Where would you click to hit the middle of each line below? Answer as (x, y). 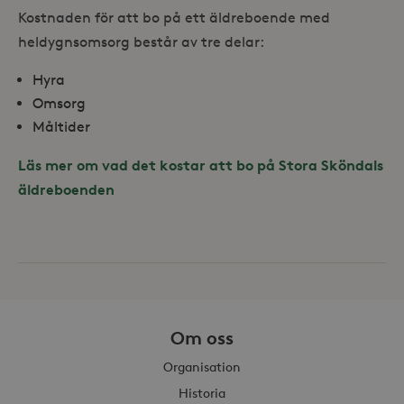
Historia (202, 392)
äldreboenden (66, 189)
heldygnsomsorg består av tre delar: (141, 41)
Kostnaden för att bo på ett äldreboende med (174, 17)
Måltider (61, 126)
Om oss (202, 337)
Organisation (202, 366)
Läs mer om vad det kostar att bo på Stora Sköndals (201, 165)
